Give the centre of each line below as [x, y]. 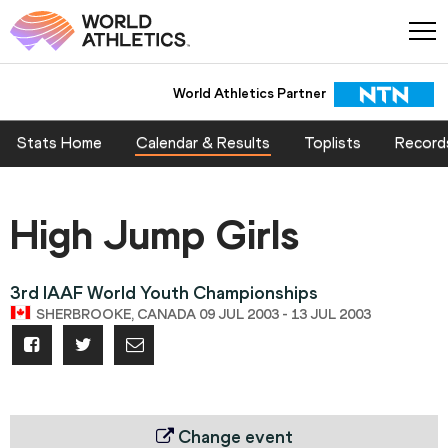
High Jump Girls [154, 235]
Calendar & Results [203, 143]
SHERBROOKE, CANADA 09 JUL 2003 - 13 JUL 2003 [203, 315]
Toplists [332, 143]
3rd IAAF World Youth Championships [164, 293]
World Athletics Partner [249, 93]
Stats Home [59, 143]
